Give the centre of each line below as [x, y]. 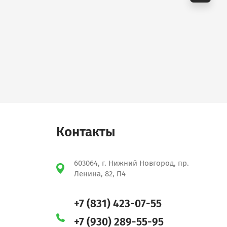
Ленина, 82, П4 [100, 174]
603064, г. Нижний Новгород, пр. [131, 163]
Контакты [86, 132]
